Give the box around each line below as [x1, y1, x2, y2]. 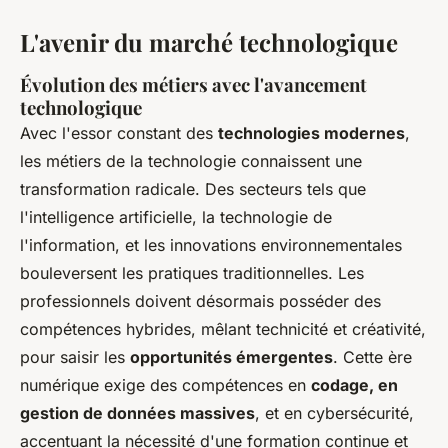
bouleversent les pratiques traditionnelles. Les [20, 262, 364, 283]
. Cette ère [333, 346, 412, 367]
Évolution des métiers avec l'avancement [20, 71, 367, 97]
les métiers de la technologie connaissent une [20, 150, 362, 171]
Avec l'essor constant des [20, 122, 218, 143]
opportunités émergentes [130, 346, 333, 367]
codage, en [311, 374, 398, 395]
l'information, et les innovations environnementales [20, 234, 402, 255]
